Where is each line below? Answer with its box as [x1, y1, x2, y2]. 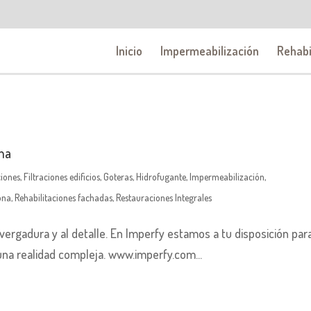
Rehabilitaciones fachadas [15, 192, 113, 203]
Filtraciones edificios [24, 171, 101, 183]
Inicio [116, 43, 142, 58]
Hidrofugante [136, 171, 187, 183]
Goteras [103, 171, 133, 183]
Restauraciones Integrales [116, 192, 212, 203]
